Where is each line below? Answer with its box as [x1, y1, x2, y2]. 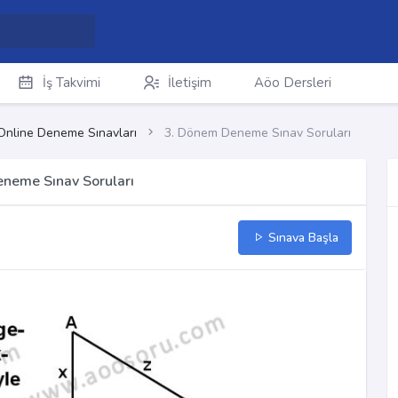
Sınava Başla [264, 229, 338, 247]
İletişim [167, 74, 211, 92]
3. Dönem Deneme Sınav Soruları [164, 124, 351, 142]
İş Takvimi [42, 74, 100, 92]
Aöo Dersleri [253, 74, 331, 92]
